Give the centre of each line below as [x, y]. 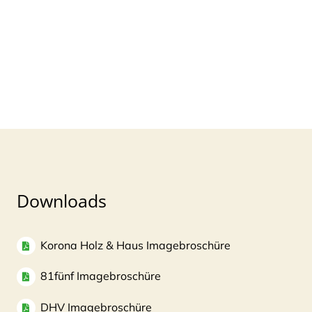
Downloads [62, 201]
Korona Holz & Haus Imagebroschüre [136, 245]
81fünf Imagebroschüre [101, 276]
